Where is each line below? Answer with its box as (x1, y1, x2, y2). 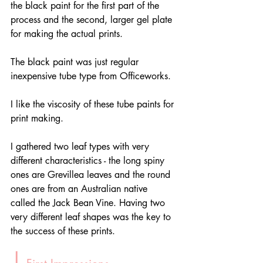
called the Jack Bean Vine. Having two (11, 196, 168, 209)
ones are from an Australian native (11, 182, 150, 195)
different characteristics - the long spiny (11, 154, 167, 167)
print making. (11, 112, 66, 124)
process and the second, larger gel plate (11, 13, 175, 26)
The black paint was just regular (11, 55, 141, 68)
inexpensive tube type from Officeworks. (11, 69, 174, 82)
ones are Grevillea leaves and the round (11, 168, 173, 181)
